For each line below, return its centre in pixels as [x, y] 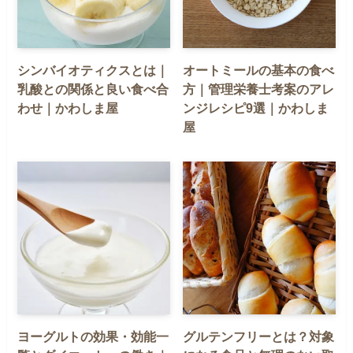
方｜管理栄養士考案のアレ [259, 89]
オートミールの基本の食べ [259, 70]
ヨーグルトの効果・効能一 [93, 336]
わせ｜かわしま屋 [68, 108]
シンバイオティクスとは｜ [93, 70]
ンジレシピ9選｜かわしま [256, 108]
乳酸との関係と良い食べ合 [93, 89]
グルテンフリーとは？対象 [259, 336]
